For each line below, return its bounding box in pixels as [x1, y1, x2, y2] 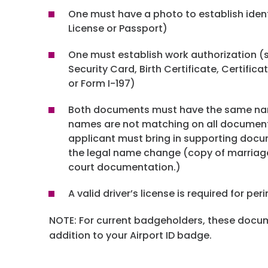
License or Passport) [68, 22, 167, 35]
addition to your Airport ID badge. [49, 229, 212, 242]
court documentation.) [68, 160, 181, 174]
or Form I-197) [68, 77, 135, 90]
